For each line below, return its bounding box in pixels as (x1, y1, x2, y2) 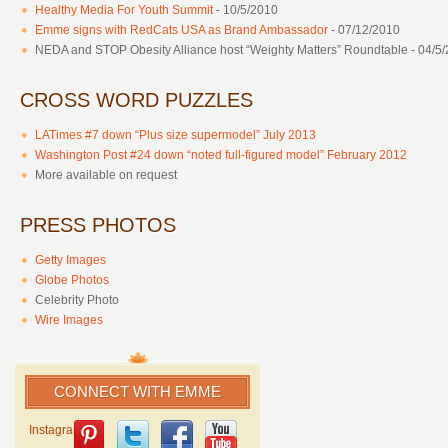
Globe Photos (35, 273, 109, 288)
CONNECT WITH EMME (54, 383, 221, 401)
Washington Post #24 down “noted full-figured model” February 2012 (35, 148, 407, 163)
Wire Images (35, 313, 103, 328)
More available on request (35, 168, 177, 183)
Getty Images (35, 253, 106, 268)
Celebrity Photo (35, 293, 119, 308)
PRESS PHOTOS (20, 214, 176, 237)
